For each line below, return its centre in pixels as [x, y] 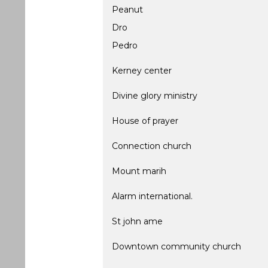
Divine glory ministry [155, 96]
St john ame [137, 221]
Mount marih [139, 171]
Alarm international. [152, 196]
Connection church [152, 146]
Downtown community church [176, 246]
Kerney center [142, 71]
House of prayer [145, 121]
